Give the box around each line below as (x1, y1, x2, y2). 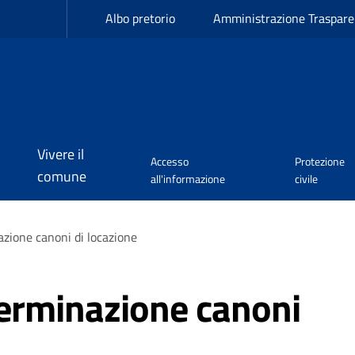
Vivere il (37, 143, 84, 165)
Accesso (150, 153, 189, 170)
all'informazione (150, 170, 225, 187)
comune (37, 166, 86, 187)
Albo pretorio (105, 9, 175, 28)
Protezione (295, 153, 345, 170)
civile (295, 170, 319, 187)
